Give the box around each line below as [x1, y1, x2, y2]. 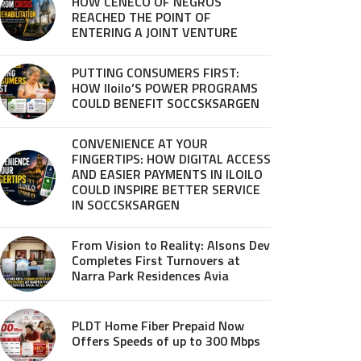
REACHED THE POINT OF [72, 7, 211, 27]
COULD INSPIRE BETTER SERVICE [72, 180, 260, 199]
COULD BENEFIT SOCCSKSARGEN [72, 93, 259, 113]
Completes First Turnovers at [72, 251, 240, 270]
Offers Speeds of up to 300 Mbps [72, 330, 260, 351]
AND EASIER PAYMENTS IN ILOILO [72, 164, 263, 184]
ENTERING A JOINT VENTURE [72, 23, 238, 42]
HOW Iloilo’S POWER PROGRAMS [72, 78, 258, 98]
